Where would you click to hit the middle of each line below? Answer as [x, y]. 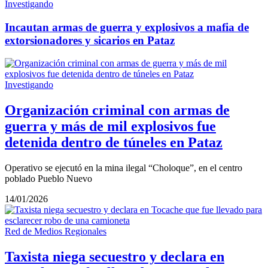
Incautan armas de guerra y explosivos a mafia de [127, 27]
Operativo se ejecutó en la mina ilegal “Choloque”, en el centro [124, 168]
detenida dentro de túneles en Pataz [114, 143]
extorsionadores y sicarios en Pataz [90, 40]
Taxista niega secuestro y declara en [115, 257]
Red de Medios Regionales [56, 232]
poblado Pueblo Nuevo [48, 179]
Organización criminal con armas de [117, 110]
